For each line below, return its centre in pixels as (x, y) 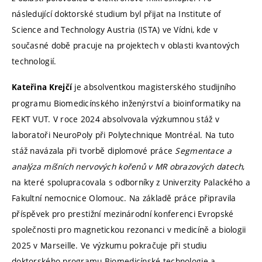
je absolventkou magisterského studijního (154, 87)
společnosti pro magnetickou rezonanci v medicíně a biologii (129, 230)
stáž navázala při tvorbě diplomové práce (94, 151)
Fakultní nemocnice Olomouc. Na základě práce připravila (124, 198)
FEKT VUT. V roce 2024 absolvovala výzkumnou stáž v (116, 119)
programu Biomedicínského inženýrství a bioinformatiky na (127, 104)
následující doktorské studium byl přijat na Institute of (117, 13)
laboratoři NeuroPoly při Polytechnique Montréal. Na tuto (123, 135)
